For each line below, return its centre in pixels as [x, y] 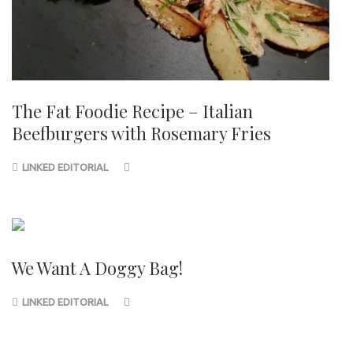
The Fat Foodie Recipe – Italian [132, 111]
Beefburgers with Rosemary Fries [141, 133]
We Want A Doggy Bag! [97, 268]
